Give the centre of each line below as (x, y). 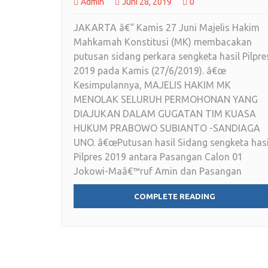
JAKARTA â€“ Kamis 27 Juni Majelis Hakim (167, 28)
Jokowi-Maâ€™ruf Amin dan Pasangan (158, 171)
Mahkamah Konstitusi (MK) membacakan (163, 42)
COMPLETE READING (175, 197)
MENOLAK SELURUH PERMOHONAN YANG (166, 100)
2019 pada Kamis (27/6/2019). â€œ (150, 71)
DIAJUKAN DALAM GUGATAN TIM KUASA (165, 114)
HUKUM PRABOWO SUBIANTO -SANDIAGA (167, 128)
